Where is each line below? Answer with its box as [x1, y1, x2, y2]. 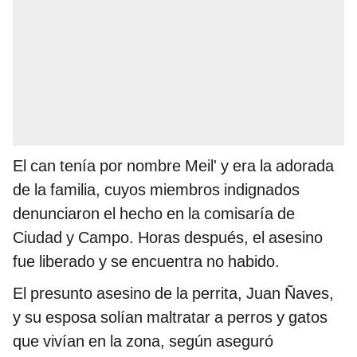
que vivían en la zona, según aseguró [13, 331, 273, 351]
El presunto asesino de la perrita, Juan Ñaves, [13, 283, 334, 303]
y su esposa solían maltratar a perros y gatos [13, 307, 328, 327]
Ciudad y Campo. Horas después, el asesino [13, 227, 323, 247]
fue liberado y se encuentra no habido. [13, 251, 280, 271]
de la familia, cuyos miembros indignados [13, 179, 300, 199]
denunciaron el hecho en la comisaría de [13, 203, 295, 223]
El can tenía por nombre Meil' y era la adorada [13, 155, 334, 175]
